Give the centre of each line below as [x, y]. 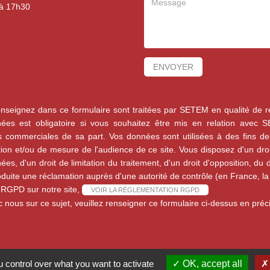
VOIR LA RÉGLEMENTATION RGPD [145, 190]
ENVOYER [173, 67]
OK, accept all [211, 264]
